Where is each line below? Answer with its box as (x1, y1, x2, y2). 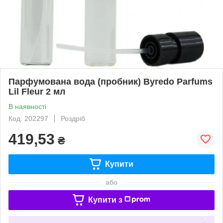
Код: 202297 (8, 114, 48, 122)
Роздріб (61, 114, 85, 122)
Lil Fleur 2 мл (8, 86, 65, 97)
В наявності (8, 102, 46, 111)
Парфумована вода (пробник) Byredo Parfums (8, 76, 213, 87)
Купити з (88, 195, 122, 204)
